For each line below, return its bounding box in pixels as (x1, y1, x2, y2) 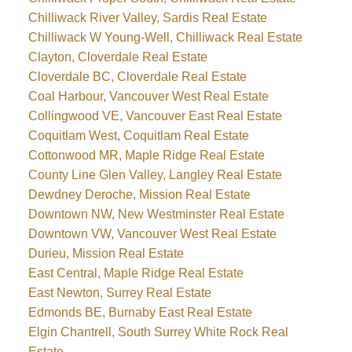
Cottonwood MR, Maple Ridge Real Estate (27, 148, 265, 162)
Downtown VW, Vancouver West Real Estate (27, 226, 277, 240)
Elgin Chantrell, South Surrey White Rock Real (27, 324, 288, 339)
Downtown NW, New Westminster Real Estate (27, 207, 284, 221)
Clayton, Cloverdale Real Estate (27, 49, 207, 64)
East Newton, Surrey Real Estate (27, 285, 211, 299)
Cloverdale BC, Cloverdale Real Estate (27, 69, 247, 83)
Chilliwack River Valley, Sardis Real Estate (27, 10, 267, 24)
